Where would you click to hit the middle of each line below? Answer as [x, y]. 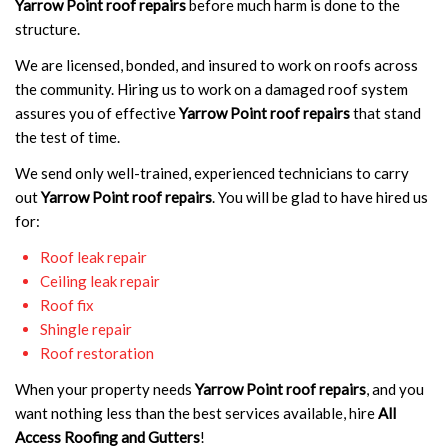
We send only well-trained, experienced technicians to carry [212, 172]
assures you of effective [97, 112]
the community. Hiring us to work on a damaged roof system [211, 88]
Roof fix [67, 304]
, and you [395, 388]
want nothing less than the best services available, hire [196, 412]
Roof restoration [97, 352]
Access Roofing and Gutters [107, 436]
